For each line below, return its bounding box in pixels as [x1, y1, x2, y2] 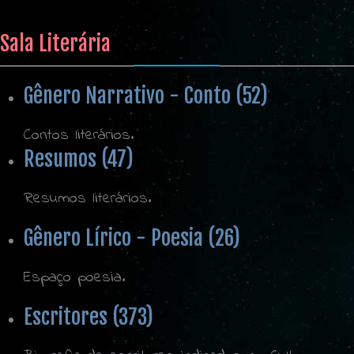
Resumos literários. [24, 187, 151, 211]
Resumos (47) [24, 146, 134, 172]
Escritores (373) [24, 304, 153, 330]
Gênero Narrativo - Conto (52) [24, 83, 268, 109]
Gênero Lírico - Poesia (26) [24, 225, 240, 251]
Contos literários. [24, 124, 134, 148]
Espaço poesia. [24, 266, 125, 290]
